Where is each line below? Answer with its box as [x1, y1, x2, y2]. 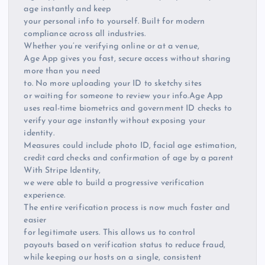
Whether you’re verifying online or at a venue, [24, 41, 199, 51]
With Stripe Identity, [24, 166, 101, 175]
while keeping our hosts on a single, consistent [24, 253, 202, 262]
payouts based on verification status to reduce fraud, [24, 240, 225, 250]
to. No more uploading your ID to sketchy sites [24, 79, 202, 88]
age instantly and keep [24, 4, 111, 14]
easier [24, 215, 47, 225]
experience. [24, 190, 66, 200]
